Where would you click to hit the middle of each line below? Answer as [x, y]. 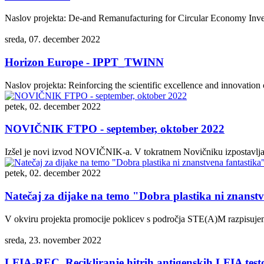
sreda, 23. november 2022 [53, 240]
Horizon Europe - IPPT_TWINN [84, 62]
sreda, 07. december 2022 [52, 39]
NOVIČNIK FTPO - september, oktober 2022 [115, 129]
